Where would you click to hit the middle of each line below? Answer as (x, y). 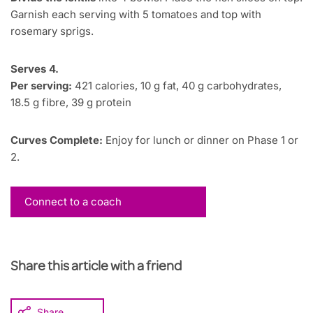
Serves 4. (36, 69)
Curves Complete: (58, 140)
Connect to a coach (73, 202)
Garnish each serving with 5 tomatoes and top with (136, 15)
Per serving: (41, 86)
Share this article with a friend (96, 268)
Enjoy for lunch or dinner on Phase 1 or (202, 140)
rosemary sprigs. (52, 31)
